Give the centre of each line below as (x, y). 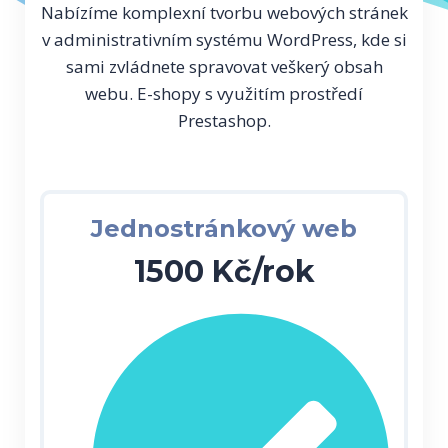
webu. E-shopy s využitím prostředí (224, 93)
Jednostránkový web (224, 228)
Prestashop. (224, 120)
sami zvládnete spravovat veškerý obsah (224, 66)
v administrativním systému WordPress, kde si (224, 39)
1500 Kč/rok (224, 271)
